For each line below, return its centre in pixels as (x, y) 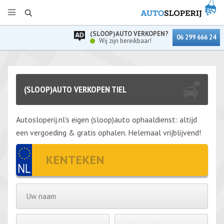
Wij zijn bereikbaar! (125, 41)
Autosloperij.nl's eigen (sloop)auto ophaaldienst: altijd (106, 119)
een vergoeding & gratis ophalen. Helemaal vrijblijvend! (108, 132)
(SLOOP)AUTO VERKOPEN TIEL (75, 89)
